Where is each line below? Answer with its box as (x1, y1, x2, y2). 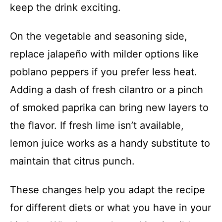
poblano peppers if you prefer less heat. (10, 65, 197, 78)
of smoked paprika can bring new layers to (10, 101, 209, 113)
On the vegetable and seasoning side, (10, 30, 187, 42)
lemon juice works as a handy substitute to (10, 137, 210, 149)
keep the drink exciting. (10, 1, 121, 13)
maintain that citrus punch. (10, 155, 135, 167)
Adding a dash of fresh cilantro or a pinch (10, 83, 203, 96)
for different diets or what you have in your (10, 201, 211, 214)
